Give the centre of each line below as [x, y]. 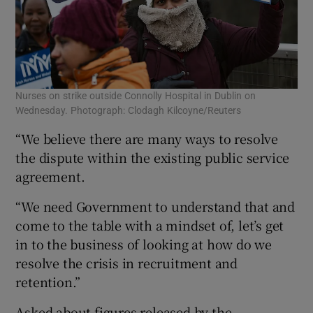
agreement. [50, 176]
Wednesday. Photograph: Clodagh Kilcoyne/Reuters [129, 111]
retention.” [48, 282]
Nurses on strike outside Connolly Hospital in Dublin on [136, 96]
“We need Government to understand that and [155, 206]
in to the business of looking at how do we [144, 244]
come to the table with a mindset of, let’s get [150, 225]
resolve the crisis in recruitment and [127, 263]
